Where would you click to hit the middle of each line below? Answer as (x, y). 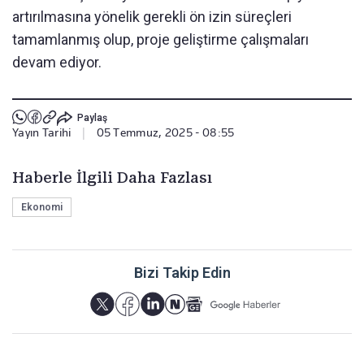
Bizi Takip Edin (182, 272)
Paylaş (92, 118)
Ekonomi (42, 207)
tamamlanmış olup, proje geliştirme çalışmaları (160, 39)
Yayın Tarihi (42, 132)
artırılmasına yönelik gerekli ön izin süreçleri (152, 16)
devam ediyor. (57, 62)
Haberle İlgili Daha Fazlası (112, 177)
